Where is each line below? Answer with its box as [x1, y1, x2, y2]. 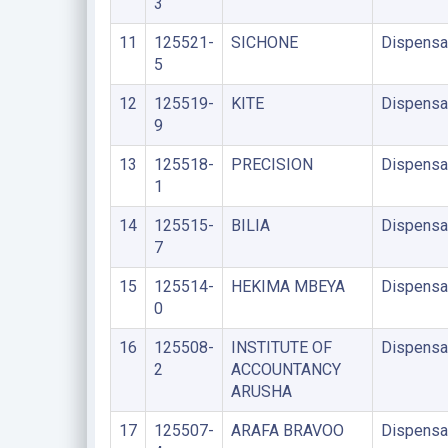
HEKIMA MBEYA [230, 277, 345, 296]
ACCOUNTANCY [230, 360, 341, 379]
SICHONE [230, 33, 298, 52]
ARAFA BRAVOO [230, 421, 344, 440]
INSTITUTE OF [230, 338, 332, 357]
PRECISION [230, 155, 313, 174]
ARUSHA [230, 382, 292, 401]
